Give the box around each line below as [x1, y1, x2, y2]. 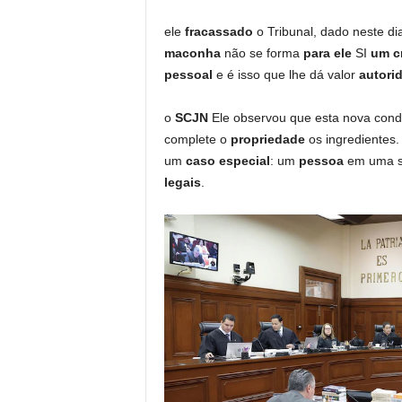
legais [163, 175, 201, 189]
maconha [163, 46, 221, 60]
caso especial [185, 153, 270, 168]
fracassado [184, 24, 257, 39]
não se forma [220, 46, 303, 60]
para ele [302, 46, 355, 60]
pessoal [163, 67, 213, 82]
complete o [163, 132, 231, 146]
